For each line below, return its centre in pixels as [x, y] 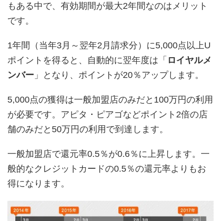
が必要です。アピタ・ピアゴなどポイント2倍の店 [108, 114]
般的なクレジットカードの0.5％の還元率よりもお [107, 168]
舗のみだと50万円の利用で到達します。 [88, 129]
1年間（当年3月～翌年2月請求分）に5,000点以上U [109, 45]
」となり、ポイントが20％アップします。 [119, 75]
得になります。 [38, 183]
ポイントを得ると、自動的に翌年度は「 [87, 60]
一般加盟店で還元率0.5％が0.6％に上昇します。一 [109, 154]
